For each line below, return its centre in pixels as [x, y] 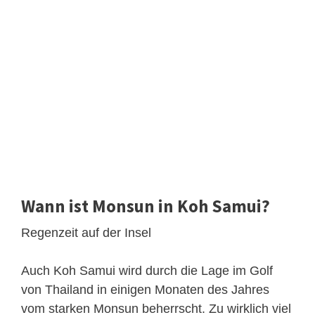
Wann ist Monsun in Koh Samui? [146, 206]
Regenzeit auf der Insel [86, 232]
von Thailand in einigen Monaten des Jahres [145, 289]
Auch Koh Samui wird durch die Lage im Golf [147, 270]
